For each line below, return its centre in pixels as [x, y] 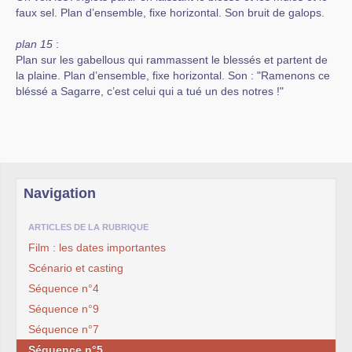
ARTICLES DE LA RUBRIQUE [88, 227]
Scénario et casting [76, 268]
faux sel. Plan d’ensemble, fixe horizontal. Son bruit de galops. [170, 13]
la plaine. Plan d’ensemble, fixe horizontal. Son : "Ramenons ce [173, 75]
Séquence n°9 [64, 309]
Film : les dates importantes [97, 247]
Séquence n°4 [64, 288]
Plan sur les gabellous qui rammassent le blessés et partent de [172, 60]
